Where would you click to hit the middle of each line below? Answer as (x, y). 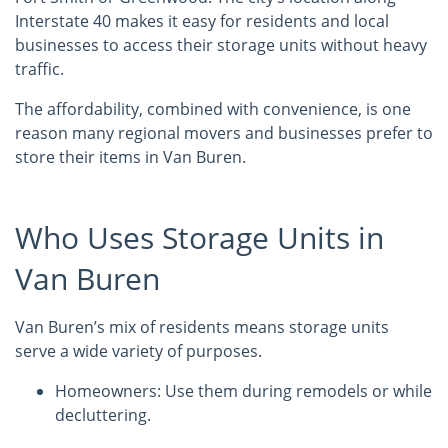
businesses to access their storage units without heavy (221, 45)
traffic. (39, 69)
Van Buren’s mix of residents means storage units (202, 327)
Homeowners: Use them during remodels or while (243, 391)
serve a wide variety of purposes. (138, 351)
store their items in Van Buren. (130, 157)
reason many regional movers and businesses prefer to (224, 133)
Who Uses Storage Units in (199, 237)
